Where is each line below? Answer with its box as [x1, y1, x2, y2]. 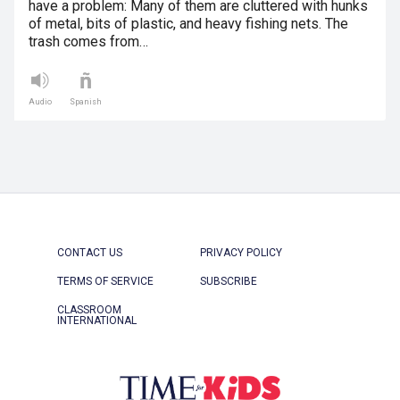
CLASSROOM [57, 304, 121, 317]
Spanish [70, 97, 102, 107]
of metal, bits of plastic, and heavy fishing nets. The [29, 15, 348, 33]
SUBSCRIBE [200, 275, 257, 288]
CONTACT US [57, 246, 122, 260]
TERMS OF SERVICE [57, 275, 154, 288]
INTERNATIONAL [57, 314, 137, 328]
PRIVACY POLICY [200, 246, 282, 260]
